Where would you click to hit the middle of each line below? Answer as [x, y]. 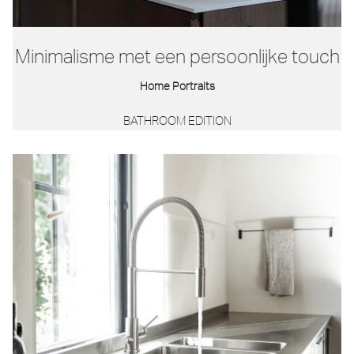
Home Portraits [177, 87]
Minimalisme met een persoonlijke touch [177, 56]
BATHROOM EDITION [177, 121]
